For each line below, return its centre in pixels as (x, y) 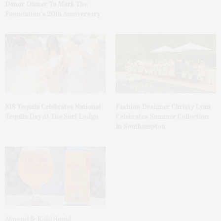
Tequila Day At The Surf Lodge (52, 116)
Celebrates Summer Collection (162, 116)
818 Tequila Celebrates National (53, 107)
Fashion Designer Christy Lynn (163, 107)
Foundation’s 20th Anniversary (53, 14)
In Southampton (140, 126)
